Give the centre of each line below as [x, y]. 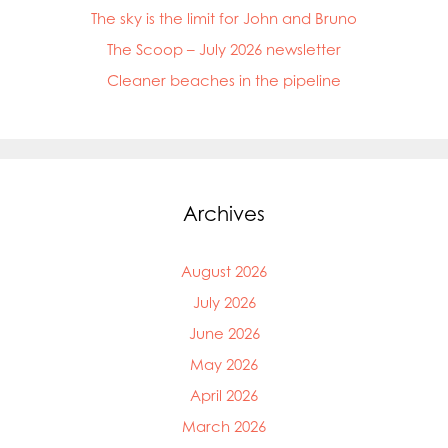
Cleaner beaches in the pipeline [224, 80]
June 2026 [224, 333]
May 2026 [224, 364]
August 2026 [224, 271]
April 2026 [224, 395]
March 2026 [224, 426]
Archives [224, 213]
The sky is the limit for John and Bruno [224, 18]
